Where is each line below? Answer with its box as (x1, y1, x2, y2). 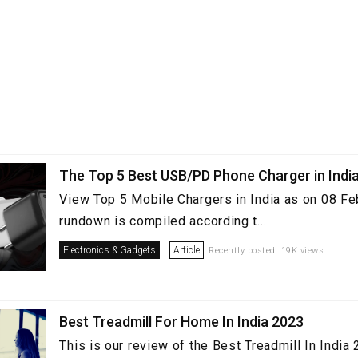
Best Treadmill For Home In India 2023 (59, 313, 304, 330)
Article (173, 245, 201, 256)
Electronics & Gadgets (63, 245, 157, 256)
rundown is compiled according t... (59, 213, 267, 229)
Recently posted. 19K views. (209, 245, 327, 256)
